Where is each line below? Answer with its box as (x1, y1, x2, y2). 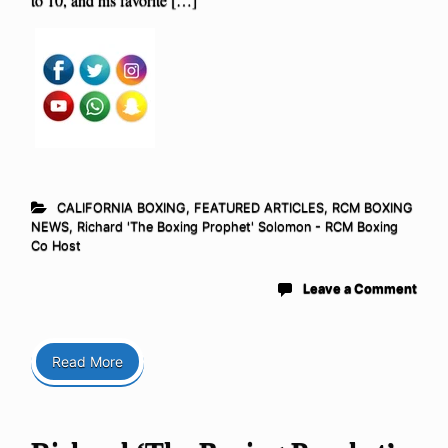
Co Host (31, 237, 81, 253)
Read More (52, 352, 123, 370)
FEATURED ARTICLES (193, 199, 324, 215)
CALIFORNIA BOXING (56, 199, 186, 215)
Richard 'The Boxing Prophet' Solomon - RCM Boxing (77, 218, 398, 234)
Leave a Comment (303, 280, 417, 296)
